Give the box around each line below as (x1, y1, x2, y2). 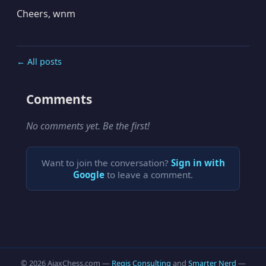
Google (73, 169, 104, 181)
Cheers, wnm (17, 7, 75, 21)
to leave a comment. (104, 169, 193, 181)
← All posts (17, 56, 62, 68)
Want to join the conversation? (41, 157, 171, 169)
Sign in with (170, 157, 225, 169)
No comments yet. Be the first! (26, 119, 150, 133)
